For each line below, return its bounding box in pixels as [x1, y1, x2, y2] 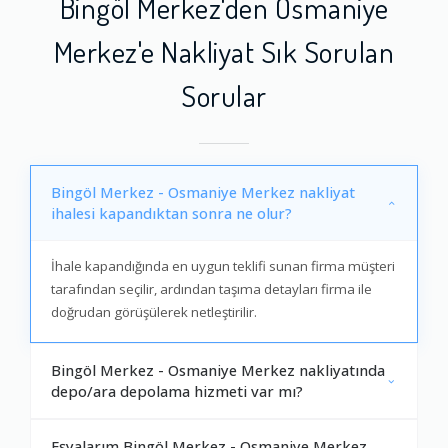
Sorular [181, 75, 267, 114]
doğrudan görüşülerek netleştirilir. [51, 303, 257, 322]
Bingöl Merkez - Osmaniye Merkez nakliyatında [51, 360, 385, 381]
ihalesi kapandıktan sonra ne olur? [51, 203, 292, 224]
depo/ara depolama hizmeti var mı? [51, 381, 303, 402]
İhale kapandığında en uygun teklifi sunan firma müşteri [51, 257, 395, 276]
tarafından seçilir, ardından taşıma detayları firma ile [51, 280, 372, 299]
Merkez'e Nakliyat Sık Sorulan [53, 31, 395, 70]
